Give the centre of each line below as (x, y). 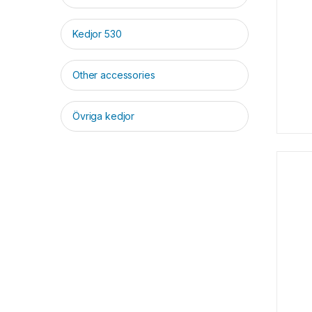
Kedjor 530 (97, 34)
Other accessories (114, 75)
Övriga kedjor (104, 116)
